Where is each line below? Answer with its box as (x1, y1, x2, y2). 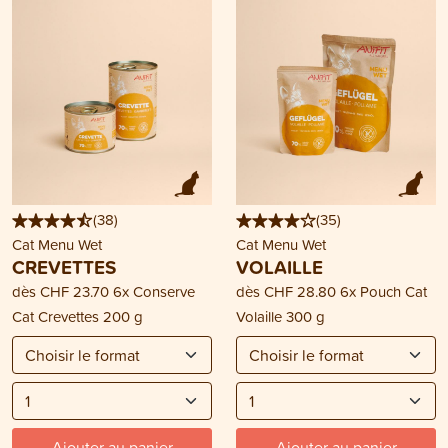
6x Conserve (113, 281, 195, 303)
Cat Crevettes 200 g (12, 306, 143, 328)
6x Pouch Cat (340, 281, 427, 303)
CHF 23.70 (40, 281, 109, 303)
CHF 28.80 (264, 281, 336, 303)
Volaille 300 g (236, 306, 325, 328)
